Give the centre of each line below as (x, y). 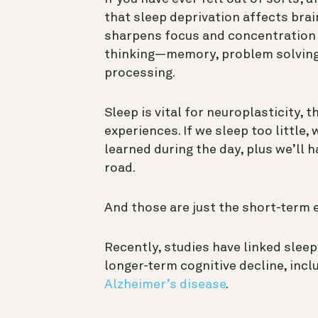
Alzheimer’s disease (165, 285)
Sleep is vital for (154, 113)
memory (191, 55)
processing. (140, 73)
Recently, (134, 248)
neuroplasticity (253, 113)
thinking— (135, 55)
